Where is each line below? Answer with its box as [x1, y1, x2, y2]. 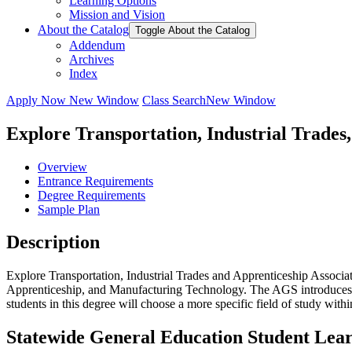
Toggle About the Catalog [135, 24, 250, 36]
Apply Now [6, 93, 69, 107]
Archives [69, 52, 114, 66]
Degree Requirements [38, 188, 145, 202]
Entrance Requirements [38, 174, 153, 188]
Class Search [142, 93, 206, 107]
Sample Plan [38, 202, 100, 216]
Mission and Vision [69, 7, 165, 21]
